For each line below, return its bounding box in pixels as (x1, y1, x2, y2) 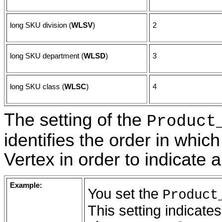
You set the (88, 186, 163, 202)
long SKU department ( (10, 52, 84, 60)
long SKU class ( (10, 82, 64, 91)
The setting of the (4, 110, 147, 130)
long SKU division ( (10, 21, 71, 29)
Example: (10, 181, 42, 189)
